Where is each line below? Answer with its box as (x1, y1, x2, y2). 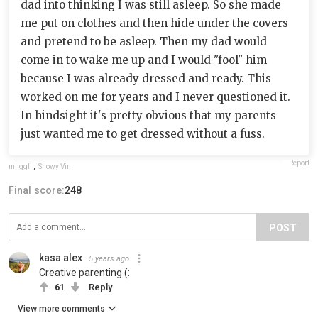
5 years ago (89, 253, 129, 263)
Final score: (9, 184, 65, 196)
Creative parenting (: (39, 266, 130, 278)
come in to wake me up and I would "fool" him (21, 53, 267, 67)
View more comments (18, 303, 105, 314)
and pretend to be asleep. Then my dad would (21, 34, 267, 48)
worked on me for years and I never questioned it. (21, 89, 290, 104)
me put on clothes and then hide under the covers (21, 16, 288, 30)
